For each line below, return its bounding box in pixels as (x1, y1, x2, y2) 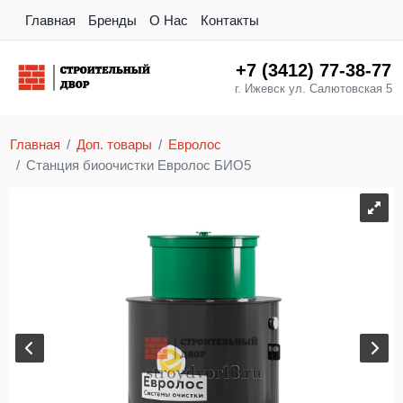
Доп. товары (76, 136, 152, 152)
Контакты (201, 12, 259, 28)
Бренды (88, 12, 137, 28)
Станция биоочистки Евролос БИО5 (25, 157, 251, 173)
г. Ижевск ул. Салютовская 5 (234, 82, 392, 96)
